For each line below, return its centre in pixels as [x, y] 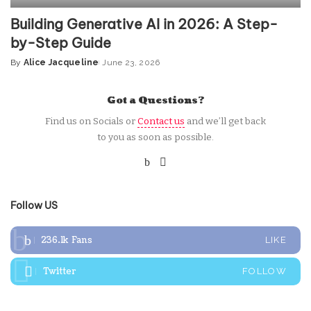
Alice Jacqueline [61, 63]
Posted [27, 68]
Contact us [161, 121]
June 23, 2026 [131, 63]
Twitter [60, 272]
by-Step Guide [61, 43]
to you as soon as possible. [155, 137]
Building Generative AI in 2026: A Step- [144, 24]
